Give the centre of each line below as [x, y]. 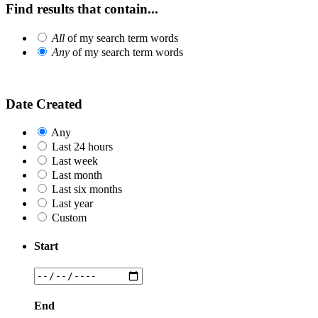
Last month [77, 175]
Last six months [87, 190]
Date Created [44, 104]
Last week [75, 161]
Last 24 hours [82, 147]
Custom [69, 218]
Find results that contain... [82, 9]
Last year [72, 204]
